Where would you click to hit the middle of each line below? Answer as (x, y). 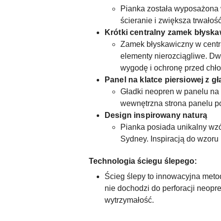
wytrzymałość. (129, 200)
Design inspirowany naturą (156, 115)
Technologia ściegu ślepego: (143, 161)
